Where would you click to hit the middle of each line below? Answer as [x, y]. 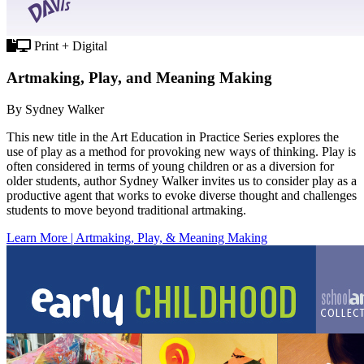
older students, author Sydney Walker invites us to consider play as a [182, 180]
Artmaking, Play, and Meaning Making [139, 77]
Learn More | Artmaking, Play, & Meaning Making [137, 237]
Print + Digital [69, 46]
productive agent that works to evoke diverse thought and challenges [182, 195]
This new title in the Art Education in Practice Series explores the [173, 136]
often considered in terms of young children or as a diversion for [170, 166]
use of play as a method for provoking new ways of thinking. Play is [181, 151]
